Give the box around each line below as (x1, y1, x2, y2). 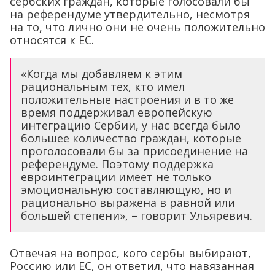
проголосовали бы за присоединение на (21, 143, 248, 158)
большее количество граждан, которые (21, 130, 241, 145)
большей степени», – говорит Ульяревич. (21, 207, 252, 223)
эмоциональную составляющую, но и (21, 182, 231, 197)
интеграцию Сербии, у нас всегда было (21, 117, 241, 133)
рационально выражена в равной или (21, 195, 235, 210)
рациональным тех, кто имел (21, 79, 185, 94)
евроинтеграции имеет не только (21, 169, 211, 184)
